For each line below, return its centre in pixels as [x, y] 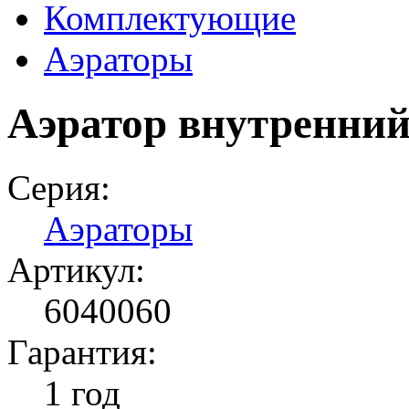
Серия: [59, 188]
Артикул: [76, 270]
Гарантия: [82, 352]
